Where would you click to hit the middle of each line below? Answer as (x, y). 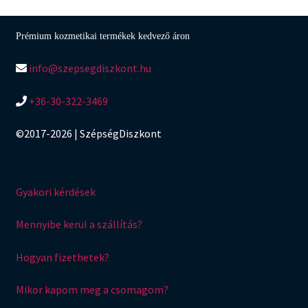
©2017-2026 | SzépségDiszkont (88, 134)
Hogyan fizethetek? (62, 257)
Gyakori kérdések (55, 191)
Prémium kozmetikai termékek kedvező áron (102, 36)
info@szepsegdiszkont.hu (89, 68)
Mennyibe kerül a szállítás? (79, 224)
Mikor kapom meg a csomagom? (92, 290)
